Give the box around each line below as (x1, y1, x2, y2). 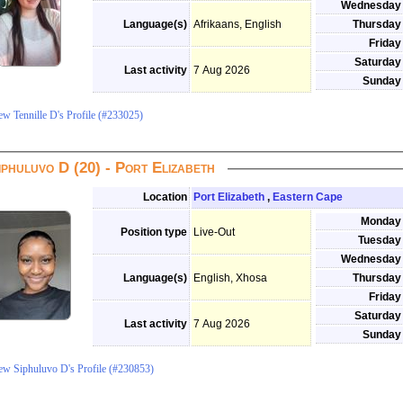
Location (143, 191, 187, 203)
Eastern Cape (273, 191, 343, 203)
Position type (121, 226, 187, 238)
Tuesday (358, 234, 401, 246)
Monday (361, 215, 401, 228)
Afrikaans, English (193, 18, 282, 31)
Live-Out (193, 226, 235, 238)
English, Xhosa (193, 272, 267, 284)
